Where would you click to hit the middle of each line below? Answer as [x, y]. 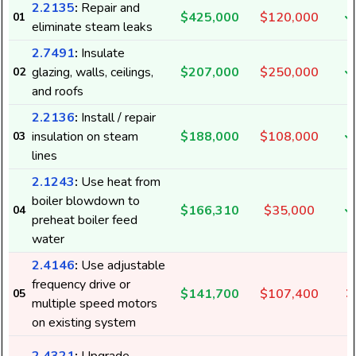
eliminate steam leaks [92, 27]
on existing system [84, 323]
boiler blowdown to [86, 201]
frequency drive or [81, 284]
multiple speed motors [95, 304]
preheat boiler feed [85, 220]
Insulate [101, 53]
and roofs [58, 91]
